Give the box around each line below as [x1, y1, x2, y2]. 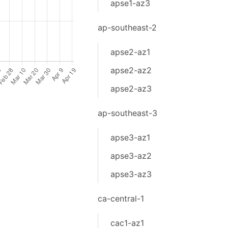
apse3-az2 [110, 151, 152, 161]
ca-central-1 [97, 193, 144, 204]
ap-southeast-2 [97, 22, 157, 33]
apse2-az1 [110, 47, 150, 57]
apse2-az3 [110, 83, 152, 94]
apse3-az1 [110, 132, 150, 142]
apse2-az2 [110, 65, 152, 75]
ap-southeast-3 [97, 108, 157, 118]
